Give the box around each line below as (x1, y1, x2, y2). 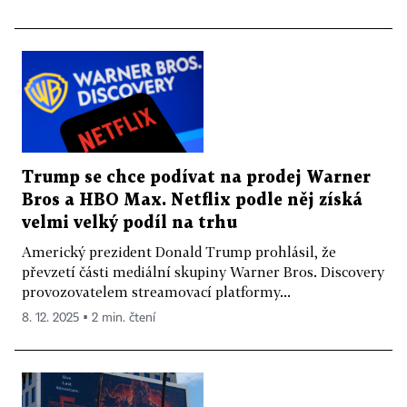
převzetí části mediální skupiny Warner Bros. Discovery (22, 263, 384, 281)
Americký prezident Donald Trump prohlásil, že (22, 243, 336, 261)
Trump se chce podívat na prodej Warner (22, 170, 371, 186)
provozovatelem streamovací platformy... (22, 283, 291, 301)
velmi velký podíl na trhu (22, 215, 237, 232)
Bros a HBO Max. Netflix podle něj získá (22, 193, 362, 209)
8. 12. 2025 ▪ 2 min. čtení (22, 312, 155, 325)
